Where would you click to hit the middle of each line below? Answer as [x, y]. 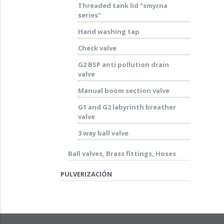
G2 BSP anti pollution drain [123, 64]
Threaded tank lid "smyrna [122, 5]
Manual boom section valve [123, 90]
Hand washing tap [108, 31]
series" [89, 15]
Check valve [97, 48]
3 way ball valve [103, 133]
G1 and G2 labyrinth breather [127, 107]
